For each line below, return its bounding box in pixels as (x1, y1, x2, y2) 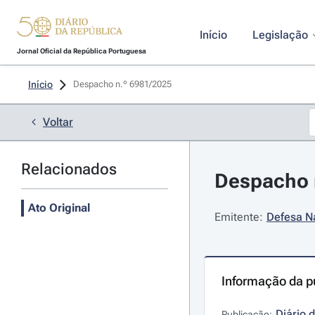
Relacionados (21, 160, 117, 178)
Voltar (43, 115, 73, 129)
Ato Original (28, 201, 90, 214)
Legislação (252, 28, 308, 41)
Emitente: (214, 210, 263, 224)
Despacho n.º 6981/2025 (73, 79, 174, 89)
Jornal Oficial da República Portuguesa (16, 47, 146, 55)
